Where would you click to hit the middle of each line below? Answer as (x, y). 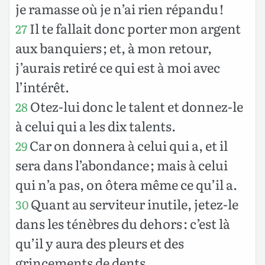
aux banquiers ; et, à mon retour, (114, 47)
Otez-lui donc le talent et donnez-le (135, 106)
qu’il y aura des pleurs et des (100, 243)
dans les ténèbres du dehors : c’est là (123, 223)
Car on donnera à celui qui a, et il (127, 145)
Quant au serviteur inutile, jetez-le (133, 203)
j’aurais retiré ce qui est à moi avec (118, 67)
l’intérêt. (42, 86)
